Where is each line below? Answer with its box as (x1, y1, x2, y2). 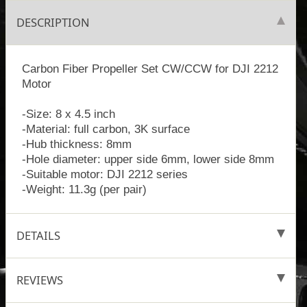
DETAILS (16, 227, 60, 243)
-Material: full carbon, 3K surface (21, 123, 190, 136)
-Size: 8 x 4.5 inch (21, 108, 115, 121)
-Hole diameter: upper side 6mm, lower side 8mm (248, 153, 274, 166)
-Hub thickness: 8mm (21, 138, 132, 151)
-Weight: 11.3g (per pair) (21, 183, 147, 196)
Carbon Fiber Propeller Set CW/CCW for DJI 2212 (21, 62, 92, 75)
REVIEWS (16, 271, 63, 288)
